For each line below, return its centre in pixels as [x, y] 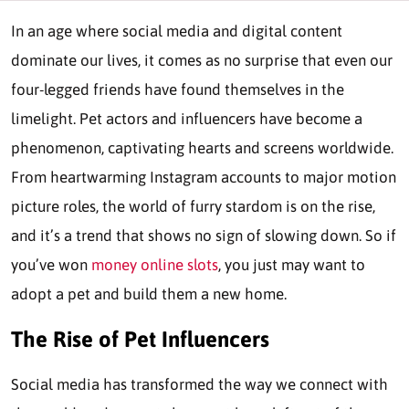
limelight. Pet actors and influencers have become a [187, 119]
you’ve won [51, 265]
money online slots [155, 265]
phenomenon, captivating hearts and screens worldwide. [202, 148]
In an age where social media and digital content [177, 31]
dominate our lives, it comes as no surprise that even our [202, 61]
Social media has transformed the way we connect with [199, 384]
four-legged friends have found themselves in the [178, 90]
